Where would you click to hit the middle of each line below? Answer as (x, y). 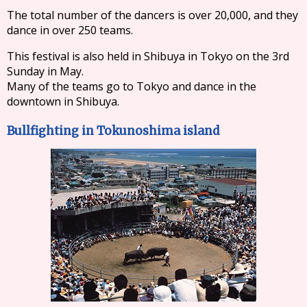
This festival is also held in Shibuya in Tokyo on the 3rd (148, 56)
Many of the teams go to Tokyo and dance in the (132, 86)
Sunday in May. (46, 71)
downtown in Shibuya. (63, 101)
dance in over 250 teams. (70, 30)
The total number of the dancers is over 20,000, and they (153, 15)
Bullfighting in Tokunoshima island (113, 131)
